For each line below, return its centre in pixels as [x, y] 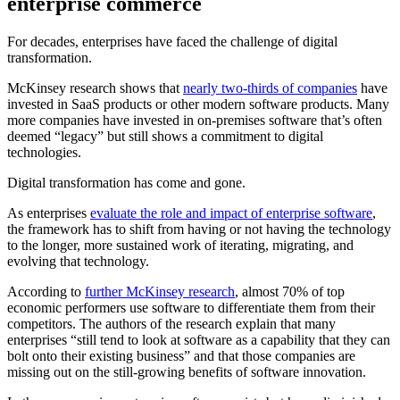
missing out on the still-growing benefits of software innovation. [188, 371]
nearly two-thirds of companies [270, 87]
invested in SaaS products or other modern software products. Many [198, 104]
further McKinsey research [160, 291]
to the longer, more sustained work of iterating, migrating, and [180, 245]
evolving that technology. [80, 261]
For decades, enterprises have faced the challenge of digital [172, 41]
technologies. [46, 152]
